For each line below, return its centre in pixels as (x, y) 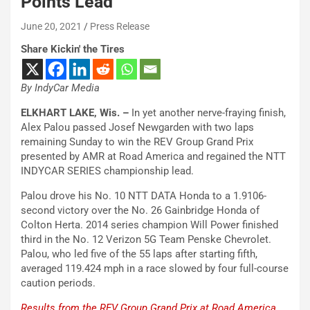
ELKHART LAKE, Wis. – (75, 113)
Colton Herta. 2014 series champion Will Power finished (149, 225)
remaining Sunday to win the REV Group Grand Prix (137, 142)
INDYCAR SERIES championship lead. (107, 171)
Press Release (120, 27)
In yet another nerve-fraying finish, (207, 113)
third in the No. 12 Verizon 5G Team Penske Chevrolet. (146, 240)
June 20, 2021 (51, 27)
